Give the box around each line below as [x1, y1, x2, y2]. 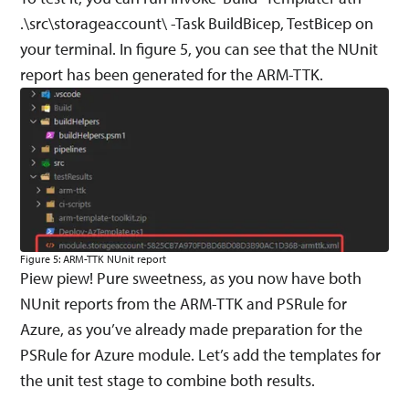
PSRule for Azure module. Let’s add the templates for [20, 343, 382, 365]
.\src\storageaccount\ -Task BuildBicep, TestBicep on [20, 13, 374, 35]
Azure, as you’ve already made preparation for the [20, 318, 363, 340]
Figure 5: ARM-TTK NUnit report [20, 251, 167, 266]
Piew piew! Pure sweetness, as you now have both [20, 267, 362, 288]
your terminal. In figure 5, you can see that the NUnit [20, 38, 379, 60]
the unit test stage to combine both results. [20, 369, 316, 391]
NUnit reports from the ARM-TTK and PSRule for [20, 292, 348, 314]
